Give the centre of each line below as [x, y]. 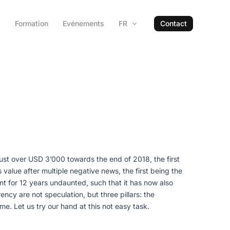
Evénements [83, 23]
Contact [173, 23]
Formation [31, 23]
